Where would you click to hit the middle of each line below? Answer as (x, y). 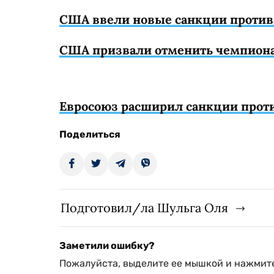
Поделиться (90, 134)
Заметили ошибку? (107, 246)
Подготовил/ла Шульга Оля (144, 208)
